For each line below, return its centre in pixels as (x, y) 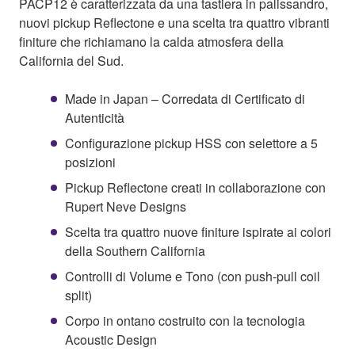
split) (78, 295)
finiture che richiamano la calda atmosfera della (151, 41)
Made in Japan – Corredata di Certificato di (185, 98)
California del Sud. (71, 60)
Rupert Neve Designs (126, 206)
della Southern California (135, 250)
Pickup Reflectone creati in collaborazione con (195, 187)
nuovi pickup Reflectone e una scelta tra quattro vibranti (174, 22)
